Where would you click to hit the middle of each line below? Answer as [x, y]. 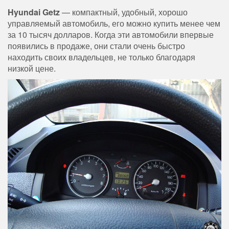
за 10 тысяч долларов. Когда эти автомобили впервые [111, 35]
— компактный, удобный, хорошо [124, 12]
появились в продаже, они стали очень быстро [96, 46]
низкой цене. [32, 68]
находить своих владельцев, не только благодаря [101, 57]
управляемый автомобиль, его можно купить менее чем [114, 24]
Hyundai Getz [34, 12]
